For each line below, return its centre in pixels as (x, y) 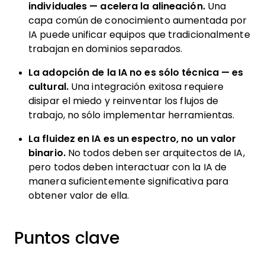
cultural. (49, 87)
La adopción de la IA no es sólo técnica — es (136, 72)
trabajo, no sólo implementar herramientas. (132, 115)
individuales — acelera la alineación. (117, 6)
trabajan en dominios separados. (106, 49)
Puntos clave (67, 238)
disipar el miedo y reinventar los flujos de (124, 101)
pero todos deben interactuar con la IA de (128, 167)
